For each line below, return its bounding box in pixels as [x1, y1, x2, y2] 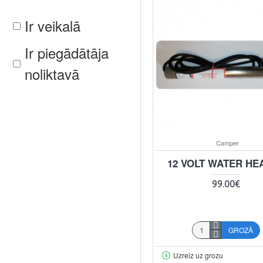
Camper [216, 137, 240, 147]
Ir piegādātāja [25, 42, 109, 63]
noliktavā [25, 63, 79, 84]
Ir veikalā [25, 15, 80, 36]
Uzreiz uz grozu [173, 249, 223, 260]
